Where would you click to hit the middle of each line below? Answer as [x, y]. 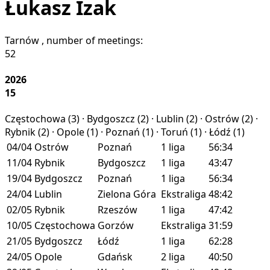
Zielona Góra [127, 194]
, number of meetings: [92, 40]
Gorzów [116, 226]
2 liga [173, 257]
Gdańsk [115, 257]
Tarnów [22, 40]
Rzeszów [118, 210]
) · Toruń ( [172, 132]
